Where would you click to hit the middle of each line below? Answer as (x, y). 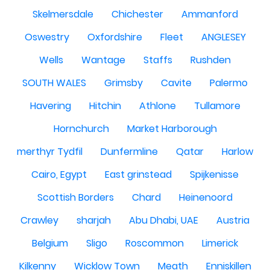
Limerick (220, 243)
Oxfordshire (115, 37)
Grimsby (124, 83)
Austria (233, 220)
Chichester (137, 14)
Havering (50, 106)
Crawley (39, 220)
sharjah (94, 220)
